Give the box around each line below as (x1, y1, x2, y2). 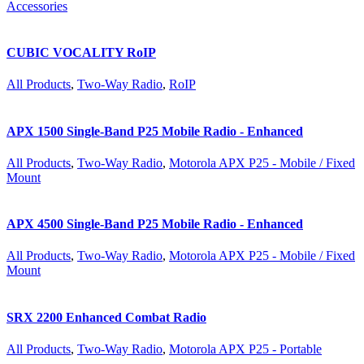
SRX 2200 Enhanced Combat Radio (6, 310, 206, 324)
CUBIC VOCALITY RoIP (6, 45, 156, 60)
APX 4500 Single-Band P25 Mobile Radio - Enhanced (6, 217, 303, 232)
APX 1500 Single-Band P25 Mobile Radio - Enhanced (6, 123, 303, 138)
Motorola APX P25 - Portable (169, 342, 322, 356)
